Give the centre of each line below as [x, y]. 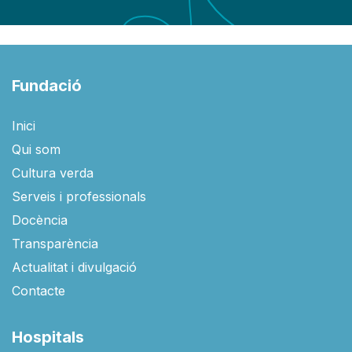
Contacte [38, 291]
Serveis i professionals [79, 197]
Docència [40, 220]
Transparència [55, 244]
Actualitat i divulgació [74, 268]
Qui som [36, 150]
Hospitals [48, 337]
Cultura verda [53, 173]
